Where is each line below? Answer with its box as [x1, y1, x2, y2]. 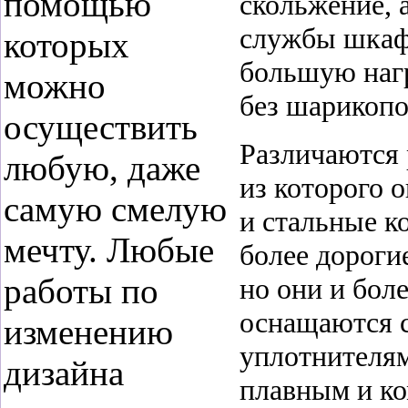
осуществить [4, 107, 198, 147]
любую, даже [4, 148, 200, 188]
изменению [4, 312, 173, 352]
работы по [4, 271, 158, 311]
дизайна [4, 353, 124, 393]
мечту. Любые [4, 230, 214, 270]
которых [4, 25, 129, 65]
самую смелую [4, 189, 227, 229]
